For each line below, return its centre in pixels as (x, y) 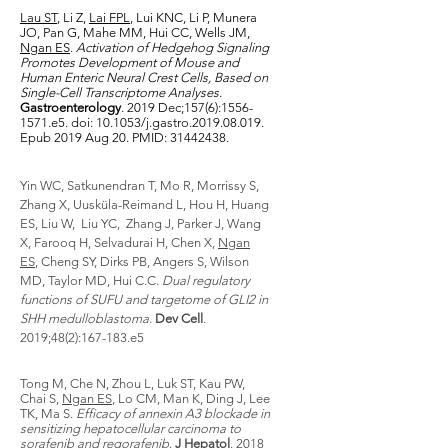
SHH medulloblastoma (84, 318)
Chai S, (41, 398)
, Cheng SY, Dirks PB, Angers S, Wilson (142, 261)
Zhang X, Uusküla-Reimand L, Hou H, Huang (144, 204)
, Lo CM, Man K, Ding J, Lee (191, 398)
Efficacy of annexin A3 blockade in (173, 413)
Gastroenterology (70, 107)
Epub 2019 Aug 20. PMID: (95, 137)
